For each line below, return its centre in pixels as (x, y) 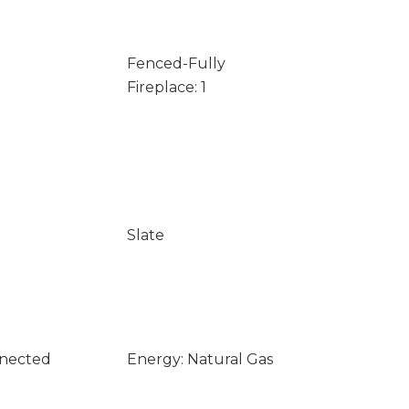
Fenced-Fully (176, 63)
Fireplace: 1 (166, 87)
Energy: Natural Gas (199, 359)
